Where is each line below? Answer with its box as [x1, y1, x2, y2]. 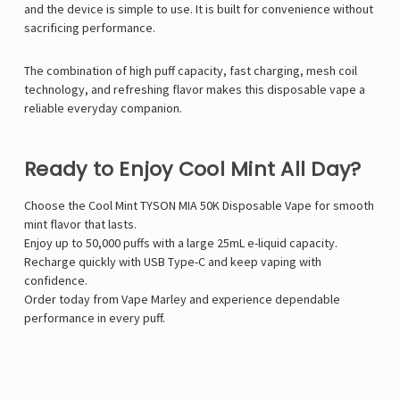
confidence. [24, 272, 87, 289]
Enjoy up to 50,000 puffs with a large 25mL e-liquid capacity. [24, 235, 337, 252]
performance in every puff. [24, 310, 165, 327]
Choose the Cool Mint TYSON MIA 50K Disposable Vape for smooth [24, 197, 374, 214]
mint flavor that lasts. [24, 216, 137, 233]
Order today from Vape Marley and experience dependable [24, 291, 340, 308]
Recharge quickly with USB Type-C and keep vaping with [24, 254, 321, 271]
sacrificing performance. [24, 20, 155, 37]
